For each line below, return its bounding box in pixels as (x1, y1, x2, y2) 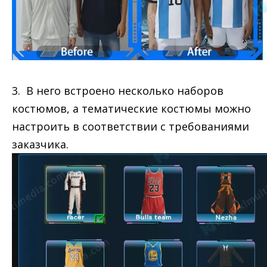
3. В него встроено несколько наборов (12, 83, 223, 98)
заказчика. (12, 137, 69, 151)
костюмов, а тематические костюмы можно (12, 101, 251, 116)
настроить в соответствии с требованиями (12, 119, 249, 133)
